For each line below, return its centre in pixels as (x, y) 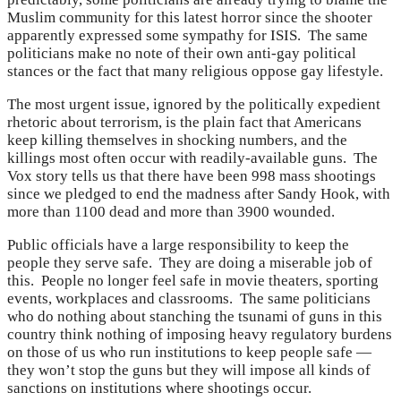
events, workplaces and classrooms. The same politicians (189, 299)
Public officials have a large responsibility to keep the (178, 245)
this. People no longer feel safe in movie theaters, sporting (193, 281)
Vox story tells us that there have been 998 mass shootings (192, 176)
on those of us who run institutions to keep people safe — (189, 353)
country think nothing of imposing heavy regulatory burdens (200, 335)
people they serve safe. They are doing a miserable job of (190, 263)
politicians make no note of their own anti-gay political (182, 54)
